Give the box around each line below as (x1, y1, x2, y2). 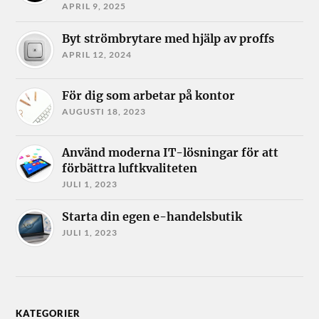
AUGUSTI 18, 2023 (62, 106, 147, 117)
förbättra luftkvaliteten (62, 161, 198, 176)
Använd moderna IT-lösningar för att (62, 145, 279, 160)
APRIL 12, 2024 (62, 49, 132, 61)
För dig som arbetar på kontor (62, 88, 236, 103)
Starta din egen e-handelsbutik (62, 209, 243, 224)
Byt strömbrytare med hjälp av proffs (62, 31, 275, 46)
